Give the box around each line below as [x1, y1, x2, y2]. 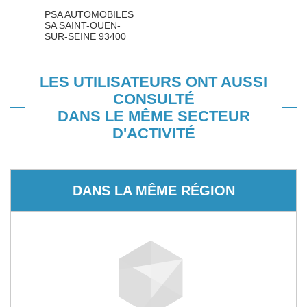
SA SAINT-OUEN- [45, 20, 121, 31]
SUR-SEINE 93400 [45, 31, 126, 42]
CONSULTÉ [112, 90, 195, 108]
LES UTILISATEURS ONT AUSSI [40, 73, 267, 90]
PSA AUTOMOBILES [45, 9, 134, 20]
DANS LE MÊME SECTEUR [57, 108, 250, 125]
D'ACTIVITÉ [112, 125, 195, 142]
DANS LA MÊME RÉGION [72, 182, 235, 198]
